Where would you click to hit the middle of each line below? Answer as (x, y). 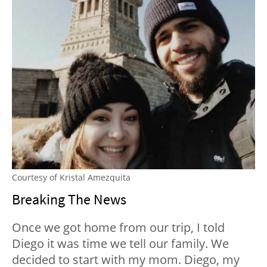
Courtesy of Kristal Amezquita (71, 178)
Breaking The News (69, 200)
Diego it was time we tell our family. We (120, 244)
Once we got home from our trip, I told (118, 228)
